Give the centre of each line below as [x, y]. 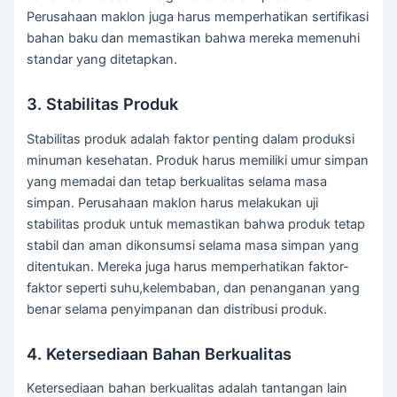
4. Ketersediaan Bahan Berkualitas [160, 353]
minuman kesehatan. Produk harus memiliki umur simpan [198, 160]
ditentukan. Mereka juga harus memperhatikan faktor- [188, 266]
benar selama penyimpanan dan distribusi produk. [177, 309]
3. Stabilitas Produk [103, 104]
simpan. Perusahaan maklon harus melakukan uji [173, 202]
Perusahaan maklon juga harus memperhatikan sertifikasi [198, 16]
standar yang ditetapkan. [102, 59]
